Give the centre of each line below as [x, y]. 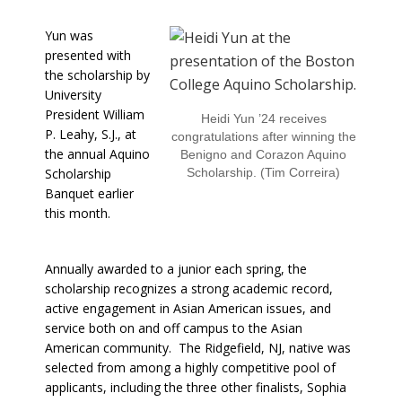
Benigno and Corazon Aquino [264, 154]
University [73, 94]
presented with [88, 55]
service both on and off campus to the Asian [174, 328]
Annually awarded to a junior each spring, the [176, 268]
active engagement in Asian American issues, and [188, 308]
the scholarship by [97, 74]
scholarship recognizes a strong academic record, [189, 288]
